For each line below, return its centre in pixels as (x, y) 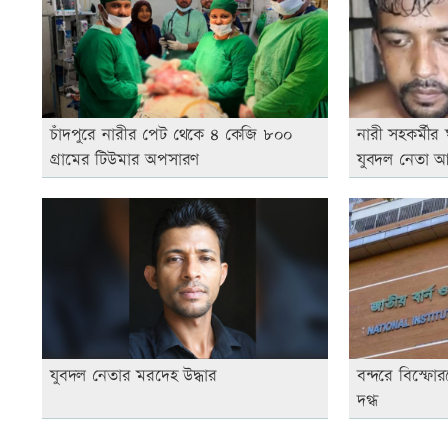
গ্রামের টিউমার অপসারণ (125, 159)
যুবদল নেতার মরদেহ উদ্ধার (133, 375)
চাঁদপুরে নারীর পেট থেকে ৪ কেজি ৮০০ (171, 134)
